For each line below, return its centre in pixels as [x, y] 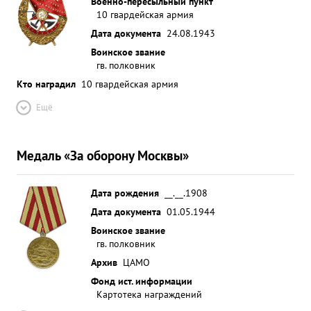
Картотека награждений [149, 294]
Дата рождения [125, 193]
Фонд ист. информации [142, 281]
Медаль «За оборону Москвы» [103, 155]
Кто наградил [46, 84]
